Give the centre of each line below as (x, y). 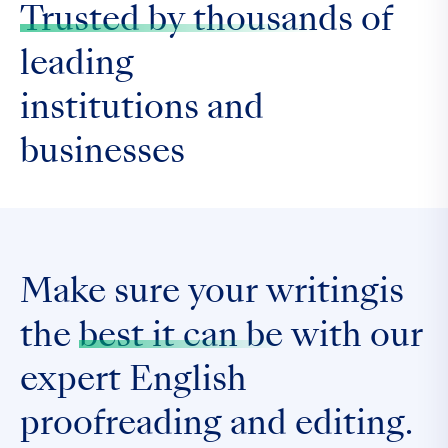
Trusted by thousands (186, 22)
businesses (102, 154)
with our (353, 338)
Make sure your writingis (212, 294)
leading (77, 66)
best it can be (181, 338)
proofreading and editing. (216, 426)
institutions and (142, 110)
